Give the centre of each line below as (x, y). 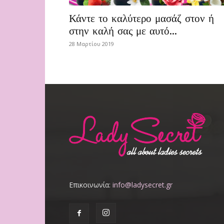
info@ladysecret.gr (142, 185)
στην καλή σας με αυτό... (123, 31)
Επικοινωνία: (91, 185)
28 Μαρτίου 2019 (91, 44)
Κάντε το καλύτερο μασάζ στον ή (141, 18)
